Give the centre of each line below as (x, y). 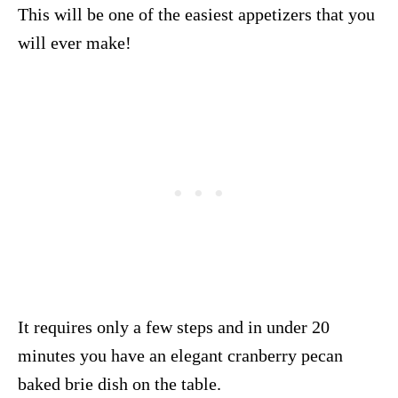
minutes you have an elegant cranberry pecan (180, 355)
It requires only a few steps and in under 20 (174, 326)
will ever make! (75, 42)
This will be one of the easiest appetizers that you (196, 14)
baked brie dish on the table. (119, 383)
